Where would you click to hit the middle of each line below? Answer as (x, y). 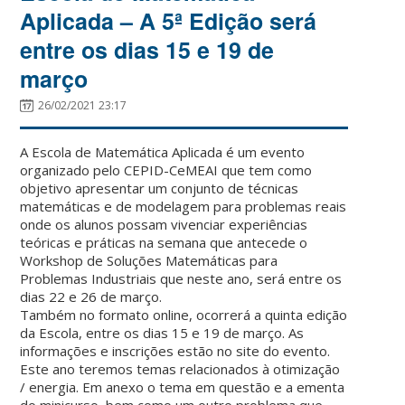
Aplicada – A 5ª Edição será (169, 20)
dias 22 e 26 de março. (91, 296)
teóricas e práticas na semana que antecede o (164, 242)
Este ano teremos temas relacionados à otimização (180, 368)
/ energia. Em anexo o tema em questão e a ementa (183, 386)
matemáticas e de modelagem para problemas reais (184, 206)
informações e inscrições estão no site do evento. (175, 350)
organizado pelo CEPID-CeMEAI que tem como (166, 170)
